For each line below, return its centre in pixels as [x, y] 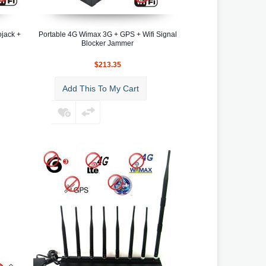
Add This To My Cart [101, 88]
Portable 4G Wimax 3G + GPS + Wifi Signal [107, 34]
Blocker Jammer [107, 43]
